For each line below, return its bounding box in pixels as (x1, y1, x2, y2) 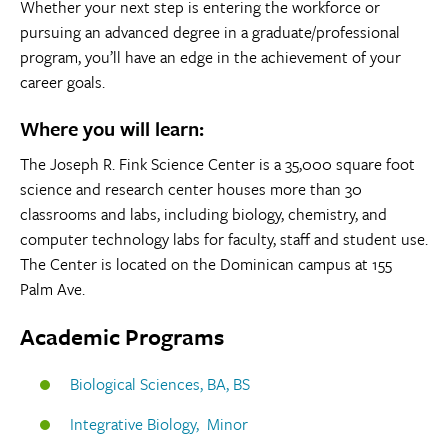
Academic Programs (20, 320, 224, 354)
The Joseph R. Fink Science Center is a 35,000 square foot (20, 151, 415, 176)
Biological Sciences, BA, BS (70, 372, 250, 397)
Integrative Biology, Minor (70, 412, 248, 437)
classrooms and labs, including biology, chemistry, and (20, 201, 387, 226)
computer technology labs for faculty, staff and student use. (20, 226, 428, 251)
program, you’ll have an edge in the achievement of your (20, 44, 401, 69)
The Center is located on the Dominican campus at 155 (20, 251, 392, 276)
